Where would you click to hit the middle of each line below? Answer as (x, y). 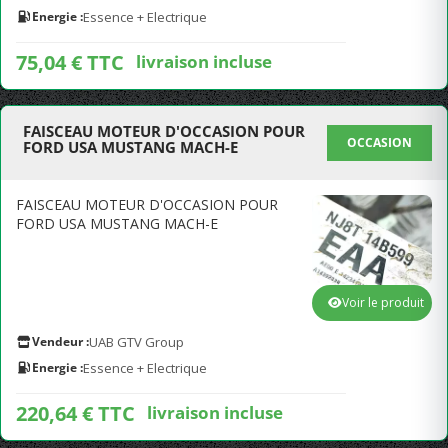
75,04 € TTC (70, 62)
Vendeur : (60, 341)
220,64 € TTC (75, 413)
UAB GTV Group (136, 342)
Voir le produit (383, 302)
